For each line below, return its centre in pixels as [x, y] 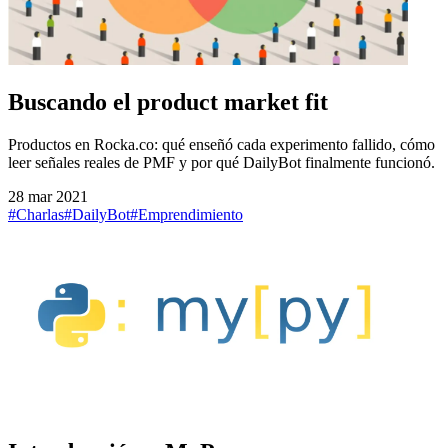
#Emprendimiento [186, 214]
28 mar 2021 [48, 196]
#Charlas [36, 214]
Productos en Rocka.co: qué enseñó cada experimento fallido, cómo [221, 144]
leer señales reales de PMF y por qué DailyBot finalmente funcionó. [221, 162]
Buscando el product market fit [168, 101]
